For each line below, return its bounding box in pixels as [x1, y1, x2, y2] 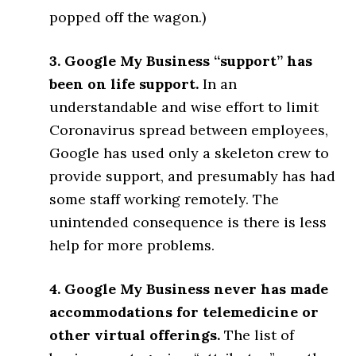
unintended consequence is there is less [49, 212, 327, 231]
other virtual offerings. [49, 325, 221, 344]
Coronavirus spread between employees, [49, 120, 329, 139]
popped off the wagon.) [49, 7, 207, 26]
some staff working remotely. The [49, 189, 280, 208]
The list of [220, 325, 295, 344]
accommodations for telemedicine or [49, 302, 319, 321]
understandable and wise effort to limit [49, 97, 319, 116]
